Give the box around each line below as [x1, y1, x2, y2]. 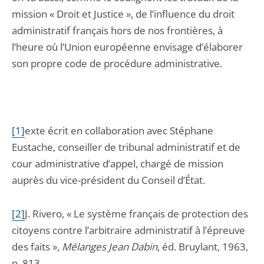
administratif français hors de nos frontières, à [12, 24, 223, 37]
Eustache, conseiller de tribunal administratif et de [12, 140, 240, 154]
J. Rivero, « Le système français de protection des [25, 207, 248, 220]
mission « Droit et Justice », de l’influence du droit [12, 7, 235, 21]
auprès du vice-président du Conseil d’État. [12, 173, 205, 187]
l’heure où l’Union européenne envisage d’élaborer [12, 40, 243, 54]
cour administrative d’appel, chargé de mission [12, 157, 223, 170]
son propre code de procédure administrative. [12, 57, 222, 70]
